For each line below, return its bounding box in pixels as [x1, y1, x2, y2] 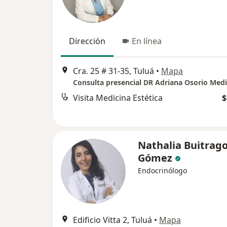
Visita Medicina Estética [73, 92, 163, 104]
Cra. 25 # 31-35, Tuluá [73, 65, 154, 77]
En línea [132, 35, 162, 47]
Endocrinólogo [138, 166, 187, 175]
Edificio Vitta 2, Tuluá [73, 214, 152, 225]
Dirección [69, 35, 105, 47]
